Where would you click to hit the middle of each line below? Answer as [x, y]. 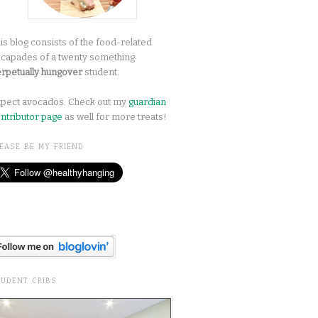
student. [101, 72]
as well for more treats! [115, 117]
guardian [147, 102]
